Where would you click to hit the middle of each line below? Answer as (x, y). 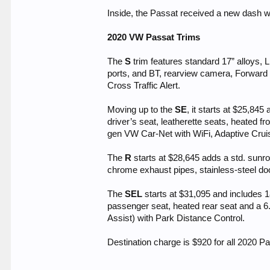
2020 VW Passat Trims (154, 37)
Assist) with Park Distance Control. (176, 218)
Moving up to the (141, 110)
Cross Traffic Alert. (144, 86)
